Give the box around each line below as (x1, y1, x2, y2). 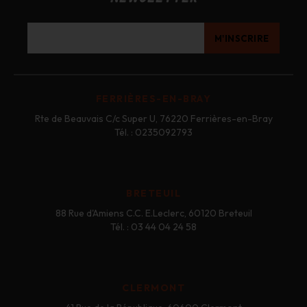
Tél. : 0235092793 (114, 126, 193, 139)
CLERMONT (122, 282, 185, 295)
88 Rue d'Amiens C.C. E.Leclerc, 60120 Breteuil (55, 207, 252, 220)
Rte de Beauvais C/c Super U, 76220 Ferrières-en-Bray (34, 112, 273, 125)
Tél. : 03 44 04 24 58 (110, 221, 197, 234)
